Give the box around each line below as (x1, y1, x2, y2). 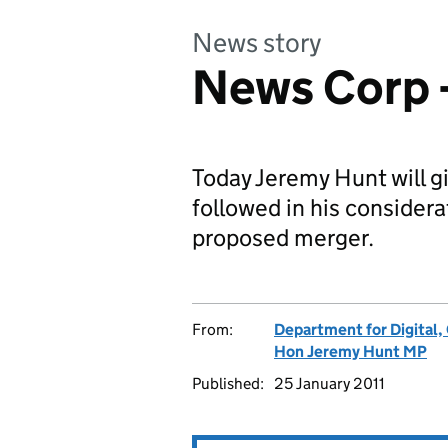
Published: (192, 374, 264, 393)
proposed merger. (192, 223, 374, 252)
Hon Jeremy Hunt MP (274, 342, 427, 361)
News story (192, 26, 322, 59)
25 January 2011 (274, 374, 385, 393)
